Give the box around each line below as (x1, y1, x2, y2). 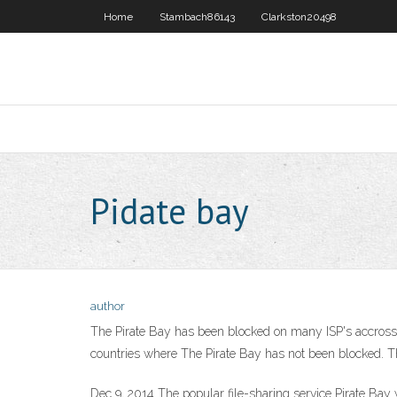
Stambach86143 (160, 11, 235, 23)
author (90, 300, 125, 313)
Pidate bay (90, 188, 249, 234)
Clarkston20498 (261, 11, 337, 23)
